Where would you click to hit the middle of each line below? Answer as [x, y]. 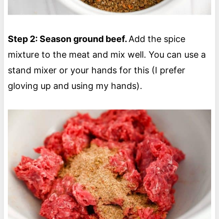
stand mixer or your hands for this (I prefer [96, 70]
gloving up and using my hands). [76, 86]
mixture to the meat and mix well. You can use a [107, 55]
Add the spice [157, 39]
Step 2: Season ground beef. [68, 39]
